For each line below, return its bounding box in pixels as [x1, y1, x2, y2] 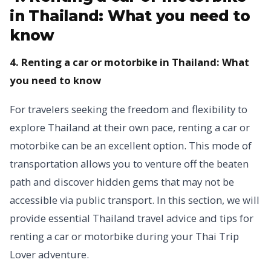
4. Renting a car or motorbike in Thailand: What [10, 55, 249, 69]
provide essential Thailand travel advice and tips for [10, 211, 253, 225]
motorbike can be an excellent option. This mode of [10, 139, 252, 152]
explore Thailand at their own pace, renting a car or [10, 120, 250, 134]
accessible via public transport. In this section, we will [10, 193, 260, 207]
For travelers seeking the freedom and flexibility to [10, 102, 247, 116]
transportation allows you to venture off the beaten [10, 157, 249, 171]
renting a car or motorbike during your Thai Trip [10, 229, 239, 243]
